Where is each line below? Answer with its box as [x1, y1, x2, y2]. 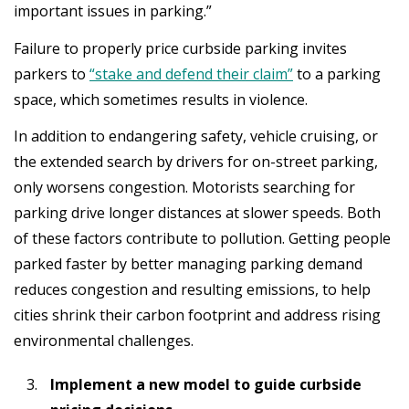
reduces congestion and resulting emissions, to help [14, 279, 371, 299]
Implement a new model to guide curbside [50, 374, 362, 394]
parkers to [14, 63, 89, 84]
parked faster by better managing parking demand [14, 254, 362, 274]
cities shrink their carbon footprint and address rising [14, 305, 381, 325]
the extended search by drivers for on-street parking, [14, 152, 378, 172]
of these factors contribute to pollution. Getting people [14, 228, 391, 248]
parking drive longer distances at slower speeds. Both [14, 203, 381, 223]
